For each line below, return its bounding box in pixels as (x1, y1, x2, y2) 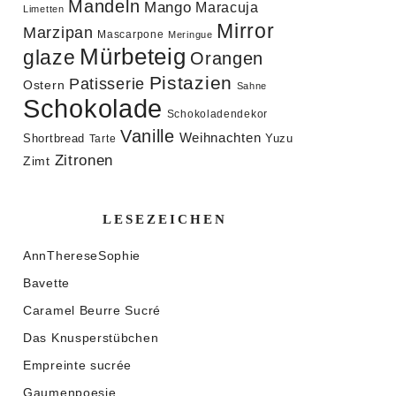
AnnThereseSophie (23, 248, 141, 263)
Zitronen (54, 151, 114, 170)
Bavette (23, 276, 70, 291)
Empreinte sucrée (23, 358, 133, 373)
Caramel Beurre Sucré (23, 303, 161, 318)
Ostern (23, 78, 65, 93)
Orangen (190, 49, 264, 69)
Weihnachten (179, 130, 262, 146)
